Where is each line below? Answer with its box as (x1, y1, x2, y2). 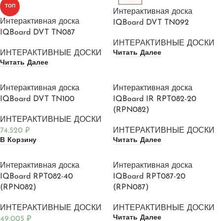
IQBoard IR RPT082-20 (113, 95, 196, 104)
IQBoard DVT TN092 (113, 19, 189, 27)
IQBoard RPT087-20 (113, 172, 185, 181)
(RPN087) (113, 183, 148, 191)
